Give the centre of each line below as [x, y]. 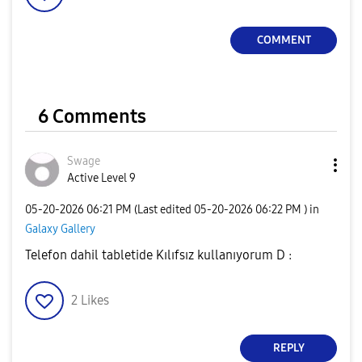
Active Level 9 [101, 178]
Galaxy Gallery [60, 229]
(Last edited [164, 210]
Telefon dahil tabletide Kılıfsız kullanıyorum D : [158, 255]
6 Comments [92, 116]
